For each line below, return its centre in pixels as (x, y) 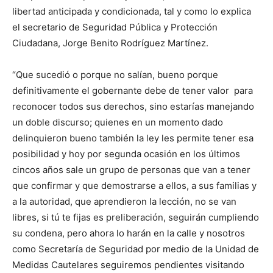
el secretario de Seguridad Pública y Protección (115, 27)
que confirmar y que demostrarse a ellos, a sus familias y (134, 186)
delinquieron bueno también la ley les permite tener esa (133, 138)
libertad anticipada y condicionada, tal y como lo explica (132, 11)
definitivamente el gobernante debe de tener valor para (133, 90)
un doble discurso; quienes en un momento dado (118, 122)
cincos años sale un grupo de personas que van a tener (131, 170)
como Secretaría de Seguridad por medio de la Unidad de (136, 249)
